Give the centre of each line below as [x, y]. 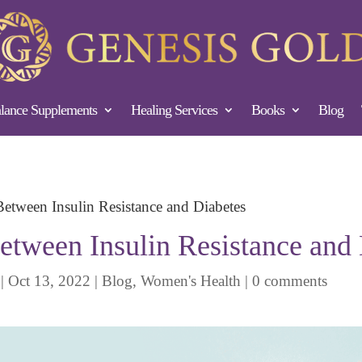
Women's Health [191, 281]
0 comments [290, 281]
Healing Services [174, 110]
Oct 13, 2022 [49, 281]
